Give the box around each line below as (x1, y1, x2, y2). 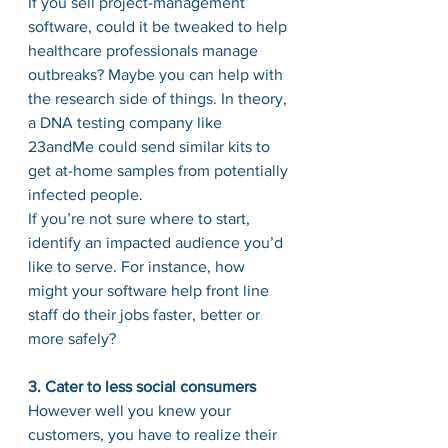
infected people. (28, 186, 143, 203)
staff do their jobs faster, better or (28, 306, 264, 323)
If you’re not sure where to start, (28, 210, 254, 227)
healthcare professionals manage (28, 42, 262, 59)
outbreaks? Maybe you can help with (28, 66, 287, 83)
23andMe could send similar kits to (28, 138, 274, 155)
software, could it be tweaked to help (28, 18, 291, 35)
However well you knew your (28, 402, 235, 419)
